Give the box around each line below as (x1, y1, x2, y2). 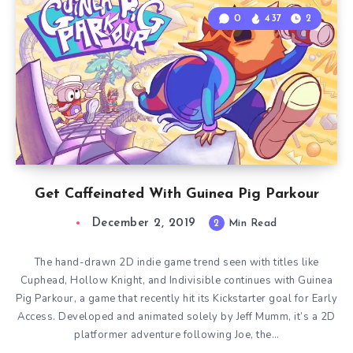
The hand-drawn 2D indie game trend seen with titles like (34, 255, 319, 269)
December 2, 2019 (91, 217, 196, 229)
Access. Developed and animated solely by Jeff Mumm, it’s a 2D (17, 310, 336, 324)
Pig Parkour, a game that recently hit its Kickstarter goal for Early (16, 292, 337, 306)
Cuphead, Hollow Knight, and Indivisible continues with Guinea (20, 273, 333, 288)
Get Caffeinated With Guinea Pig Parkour (34, 187, 319, 202)
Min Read (225, 218, 277, 229)
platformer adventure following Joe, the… (74, 328, 279, 342)
